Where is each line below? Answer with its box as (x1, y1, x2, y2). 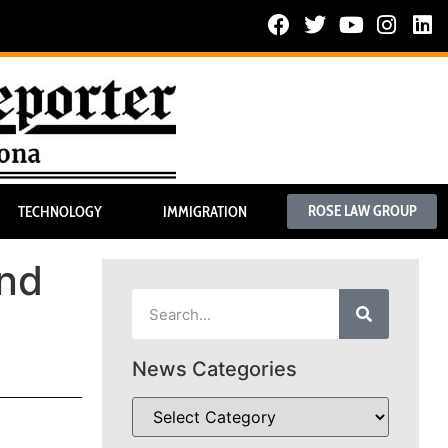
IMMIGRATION (162, 202, 247, 221)
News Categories (132, 357, 297, 382)
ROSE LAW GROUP (307, 202, 417, 221)
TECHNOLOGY (17, 202, 102, 221)
